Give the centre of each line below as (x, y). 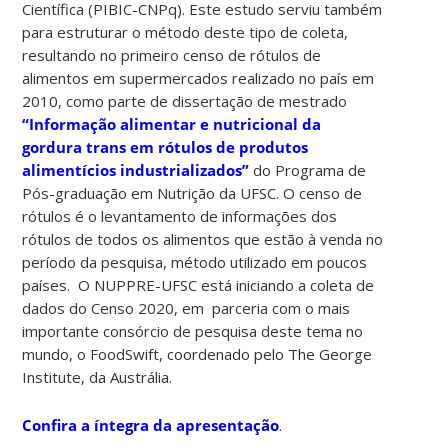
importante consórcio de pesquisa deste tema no (193, 330)
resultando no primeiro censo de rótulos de (172, 54)
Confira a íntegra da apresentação (151, 424)
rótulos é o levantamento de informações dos (180, 215)
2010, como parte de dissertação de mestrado (185, 100)
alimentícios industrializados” (136, 169)
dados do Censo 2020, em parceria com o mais (186, 307)
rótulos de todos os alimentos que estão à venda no (203, 238)
